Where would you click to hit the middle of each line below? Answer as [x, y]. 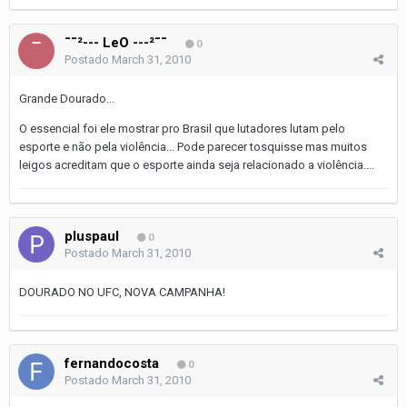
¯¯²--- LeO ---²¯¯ [116, 42]
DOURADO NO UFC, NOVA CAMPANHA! [122, 292]
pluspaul [92, 236]
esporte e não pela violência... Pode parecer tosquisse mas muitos [193, 146]
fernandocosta [112, 363]
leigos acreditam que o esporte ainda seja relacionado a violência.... [197, 164]
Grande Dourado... [67, 98]
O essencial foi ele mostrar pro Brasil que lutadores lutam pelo [182, 128]
